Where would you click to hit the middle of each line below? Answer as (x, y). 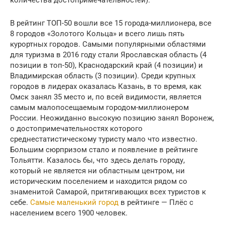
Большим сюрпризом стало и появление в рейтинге (104, 150)
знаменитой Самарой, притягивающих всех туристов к (108, 192)
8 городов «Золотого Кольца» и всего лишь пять (97, 34)
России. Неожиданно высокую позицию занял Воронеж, (112, 118)
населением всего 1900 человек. (69, 213)
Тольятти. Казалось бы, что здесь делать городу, (97, 160)
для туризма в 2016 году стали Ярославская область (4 (108, 55)
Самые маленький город (74, 203)
